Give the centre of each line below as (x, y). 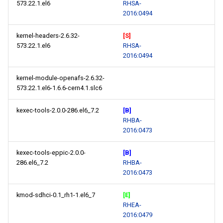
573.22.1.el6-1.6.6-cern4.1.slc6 (59, 88)
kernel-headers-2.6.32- (48, 36)
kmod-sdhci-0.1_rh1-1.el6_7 (56, 195)
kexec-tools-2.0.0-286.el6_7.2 (58, 110)
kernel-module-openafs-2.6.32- (60, 78)
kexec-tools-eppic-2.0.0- (51, 153)
